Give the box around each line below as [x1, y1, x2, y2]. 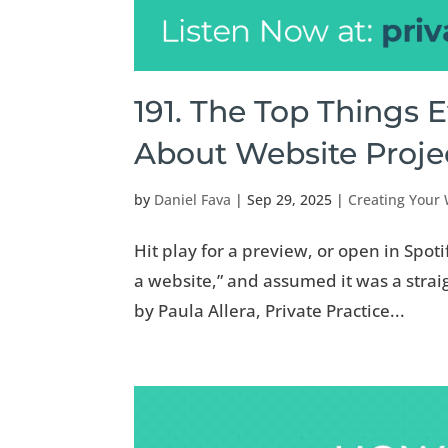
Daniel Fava [154, 189, 232, 209]
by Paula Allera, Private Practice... [134, 298, 406, 322]
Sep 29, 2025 [247, 189, 333, 209]
